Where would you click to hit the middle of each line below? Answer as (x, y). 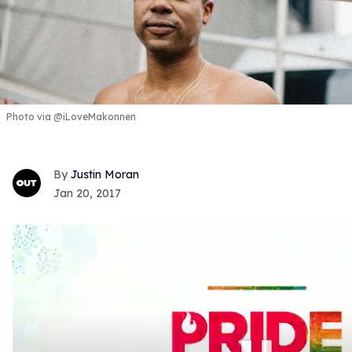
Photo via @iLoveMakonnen (71, 116)
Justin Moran (105, 174)
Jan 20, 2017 (87, 193)
